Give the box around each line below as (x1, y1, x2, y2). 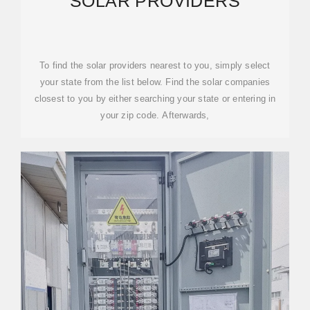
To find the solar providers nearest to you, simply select (39, 60, 271, 71)
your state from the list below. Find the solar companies (39, 77, 271, 87)
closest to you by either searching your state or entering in (34, 93, 276, 104)
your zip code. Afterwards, (100, 110, 210, 120)
